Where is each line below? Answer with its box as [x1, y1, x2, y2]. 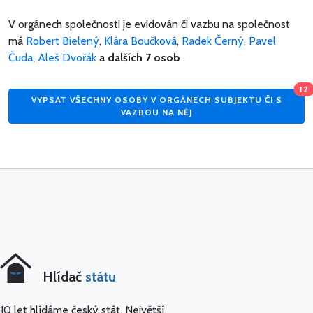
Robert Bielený [26, 34, 99, 48]
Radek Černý [182, 34, 244, 48]
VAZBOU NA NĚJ [121, 107, 192, 118]
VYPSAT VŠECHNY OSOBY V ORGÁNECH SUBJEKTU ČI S [31, 94, 282, 105]
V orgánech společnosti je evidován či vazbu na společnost [8, 17, 290, 31]
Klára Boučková [104, 34, 177, 48]
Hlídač [43, 268, 86, 286]
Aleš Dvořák [38, 50, 96, 64]
